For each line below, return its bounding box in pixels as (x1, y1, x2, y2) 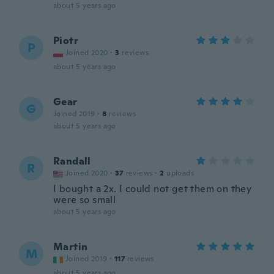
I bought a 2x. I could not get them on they (53, 182, 252, 195)
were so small (53, 193, 116, 206)
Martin (53, 240, 88, 253)
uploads (166, 168, 194, 178)
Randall (53, 155, 91, 168)
